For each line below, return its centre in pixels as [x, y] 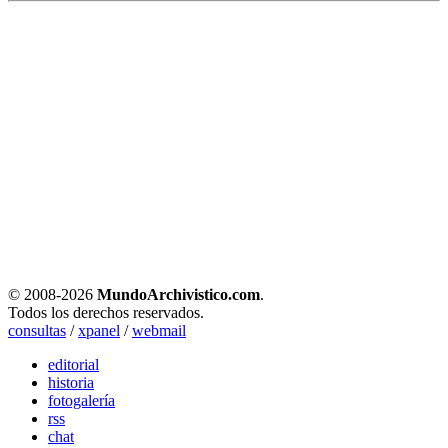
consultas [37, 331]
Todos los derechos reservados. [106, 313]
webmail [159, 331]
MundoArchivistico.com [178, 295]
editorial [73, 365]
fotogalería [81, 401]
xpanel [99, 331]
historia [71, 383]
